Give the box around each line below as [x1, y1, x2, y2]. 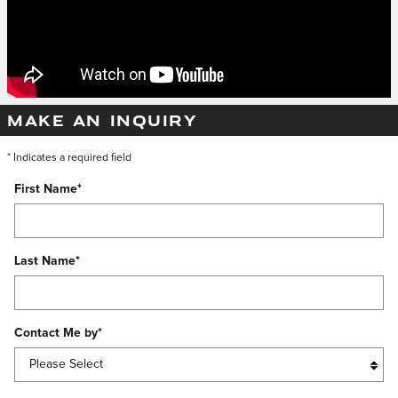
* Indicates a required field [7, 152, 131, 163]
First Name [14, 183, 77, 195]
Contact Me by [14, 327, 98, 339]
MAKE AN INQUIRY [7, 109, 197, 131]
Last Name [14, 255, 76, 267]
